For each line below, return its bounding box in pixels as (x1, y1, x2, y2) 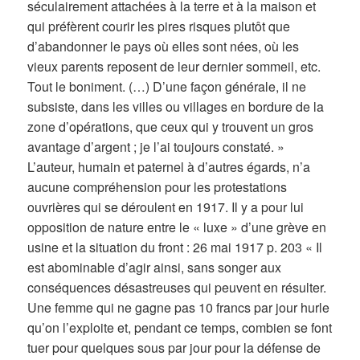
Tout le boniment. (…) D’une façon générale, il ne (27, 77, 307, 96)
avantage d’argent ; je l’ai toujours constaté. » (27, 137, 285, 157)
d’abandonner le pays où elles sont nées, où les (27, 37, 300, 56)
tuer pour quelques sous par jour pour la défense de (27, 338, 321, 358)
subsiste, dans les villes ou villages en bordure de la (27, 97, 325, 117)
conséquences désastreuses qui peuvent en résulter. (27, 278, 327, 297)
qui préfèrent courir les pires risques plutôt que (27, 17, 291, 36)
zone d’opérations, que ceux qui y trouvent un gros (27, 117, 314, 137)
